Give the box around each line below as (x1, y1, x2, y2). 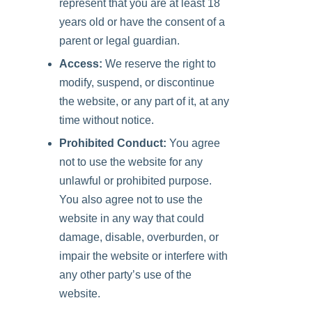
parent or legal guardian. (59, 35, 180, 47)
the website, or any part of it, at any (59, 95, 229, 107)
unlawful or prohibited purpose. (59, 175, 212, 187)
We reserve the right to (102, 58, 216, 70)
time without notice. (59, 114, 154, 126)
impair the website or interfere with (59, 250, 228, 262)
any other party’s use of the (59, 269, 192, 281)
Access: (59, 58, 102, 70)
